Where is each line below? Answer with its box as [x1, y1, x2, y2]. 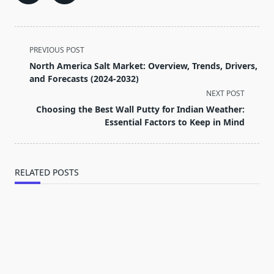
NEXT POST [206, 88, 245, 99]
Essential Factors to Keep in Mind [105, 116, 245, 128]
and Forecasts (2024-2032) [29, 73, 139, 85]
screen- [14, 86, 48, 100]
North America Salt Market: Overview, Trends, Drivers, [29, 60, 257, 72]
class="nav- [14, 56, 66, 70]
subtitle [14, 71, 49, 85]
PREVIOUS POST [29, 45, 84, 56]
